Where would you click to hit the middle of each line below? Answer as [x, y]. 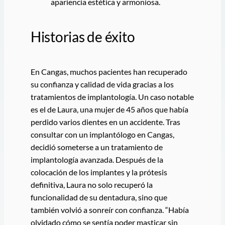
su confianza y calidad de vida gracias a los [102, 84]
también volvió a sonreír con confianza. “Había [109, 209]
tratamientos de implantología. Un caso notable [112, 96]
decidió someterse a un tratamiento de [96, 147]
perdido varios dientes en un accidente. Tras [105, 122]
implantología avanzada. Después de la [97, 159]
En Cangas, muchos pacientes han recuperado [109, 71]
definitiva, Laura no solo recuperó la [91, 184]
